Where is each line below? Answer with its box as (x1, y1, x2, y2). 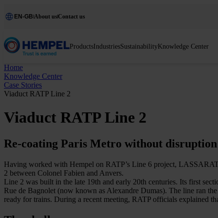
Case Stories (4, 81, 42, 89)
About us (34, 13, 57, 20)
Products (70, 42, 93, 50)
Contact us (58, 13, 85, 20)
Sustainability (120, 42, 158, 50)
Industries (93, 42, 120, 50)
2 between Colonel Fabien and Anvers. (4, 168, 124, 177)
